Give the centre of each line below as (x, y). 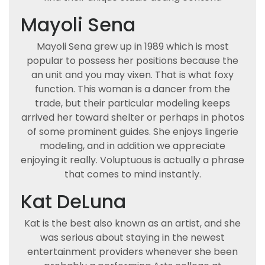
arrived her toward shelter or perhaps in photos (132, 117)
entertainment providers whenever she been (132, 252)
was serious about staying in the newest (132, 237)
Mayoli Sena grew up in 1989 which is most (132, 46)
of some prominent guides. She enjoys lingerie (132, 132)
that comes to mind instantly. (132, 174)
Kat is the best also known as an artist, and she (132, 223)
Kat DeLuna (73, 201)
